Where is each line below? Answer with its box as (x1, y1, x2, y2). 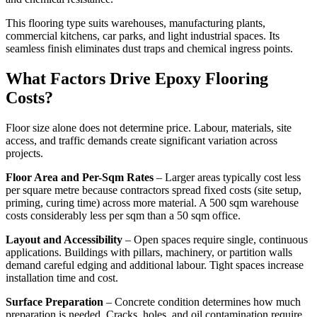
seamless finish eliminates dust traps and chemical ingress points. (6, 42, 293, 55)
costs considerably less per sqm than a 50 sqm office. (6, 209, 241, 221)
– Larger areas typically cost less (154, 171, 301, 183)
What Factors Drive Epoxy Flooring (6, 69, 268, 88)
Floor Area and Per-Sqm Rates (6, 171, 154, 183)
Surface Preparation (6, 295, 103, 308)
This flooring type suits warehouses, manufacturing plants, (6, 17, 265, 30)
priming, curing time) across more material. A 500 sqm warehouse (6, 196, 299, 209)
